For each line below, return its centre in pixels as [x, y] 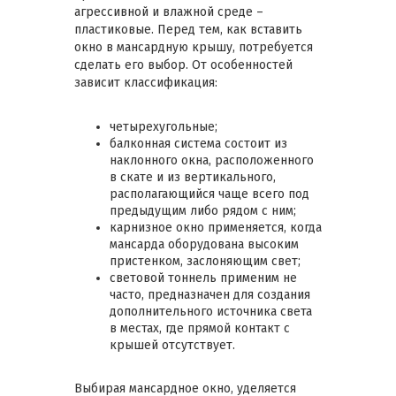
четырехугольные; [164, 126]
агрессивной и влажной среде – [169, 11]
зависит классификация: [146, 82]
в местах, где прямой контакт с [200, 328]
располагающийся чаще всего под [209, 194]
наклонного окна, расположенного [212, 160]
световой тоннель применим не [203, 278]
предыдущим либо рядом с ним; [203, 210]
